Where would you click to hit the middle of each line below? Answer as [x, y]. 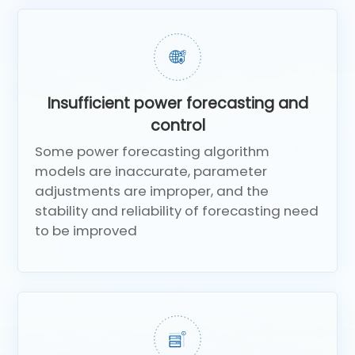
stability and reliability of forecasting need [177, 210]
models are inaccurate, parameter [151, 171]
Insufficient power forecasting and [177, 103]
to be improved [86, 230]
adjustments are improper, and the [152, 191]
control [177, 125]
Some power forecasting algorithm [153, 151]
